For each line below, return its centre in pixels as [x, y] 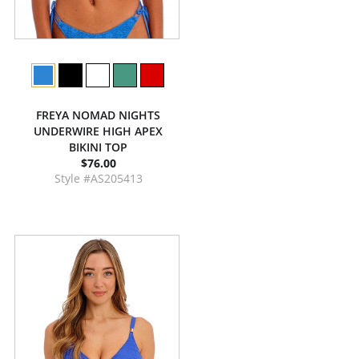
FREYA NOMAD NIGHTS [98, 115]
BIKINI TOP [98, 147]
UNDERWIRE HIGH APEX [98, 131]
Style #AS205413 [98, 178]
